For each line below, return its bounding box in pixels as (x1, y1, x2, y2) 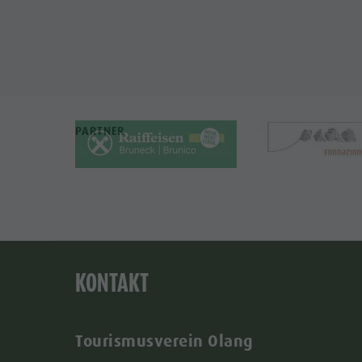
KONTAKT (75, 267, 149, 297)
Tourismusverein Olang (75, 330, 254, 351)
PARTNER (75, 124, 125, 139)
